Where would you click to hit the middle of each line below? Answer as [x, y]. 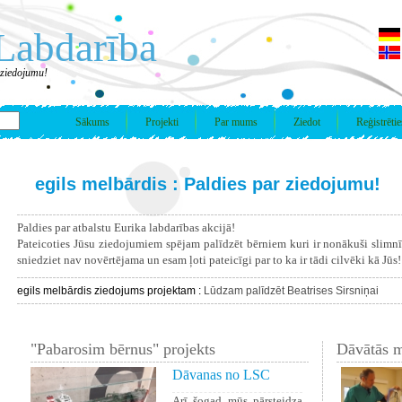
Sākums [92, 122]
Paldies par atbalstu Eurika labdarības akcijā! [126, 227]
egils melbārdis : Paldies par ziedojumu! [208, 184]
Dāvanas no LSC [221, 375]
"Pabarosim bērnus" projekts [123, 349]
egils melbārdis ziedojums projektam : [110, 291]
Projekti [162, 122]
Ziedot [307, 122]
